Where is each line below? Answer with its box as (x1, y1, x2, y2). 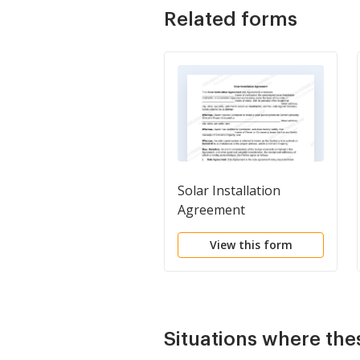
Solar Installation (178, 181, 280, 199)
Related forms (164, 9, 297, 29)
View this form (209, 236, 292, 252)
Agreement (178, 200, 245, 219)
